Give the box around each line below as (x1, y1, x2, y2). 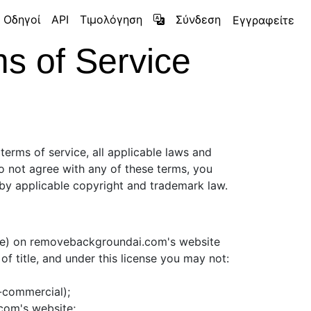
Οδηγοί (3, 12, 40, 26)
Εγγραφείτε (233, 13, 294, 27)
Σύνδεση (176, 12, 221, 26)
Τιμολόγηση (80, 12, 142, 26)
